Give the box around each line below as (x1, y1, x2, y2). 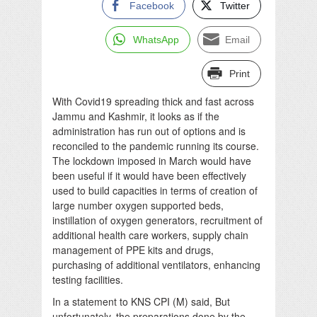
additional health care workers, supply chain (52, 227, 248, 242)
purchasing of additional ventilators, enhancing (52, 257, 260, 272)
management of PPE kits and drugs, (52, 242, 214, 257)
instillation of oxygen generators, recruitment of (52, 212, 263, 227)
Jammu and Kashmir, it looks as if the (52, 108, 219, 123)
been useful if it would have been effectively (52, 168, 246, 183)
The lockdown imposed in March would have (52, 153, 251, 168)
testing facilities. (52, 272, 123, 287)
